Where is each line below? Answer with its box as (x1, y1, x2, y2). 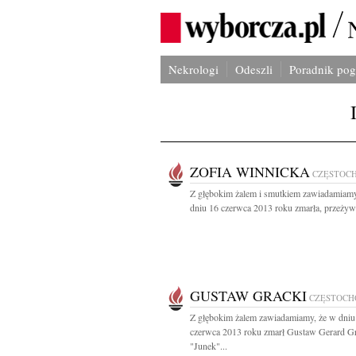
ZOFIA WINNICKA (190, 162, 310, 181)
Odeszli (235, 61, 273, 77)
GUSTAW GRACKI (190, 286, 307, 305)
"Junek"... (190, 339, 227, 352)
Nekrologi (168, 61, 219, 77)
